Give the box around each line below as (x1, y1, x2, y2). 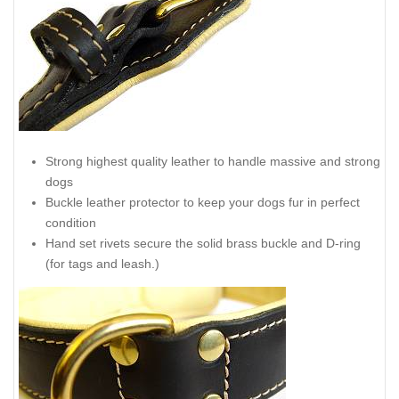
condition (45, 216, 96, 231)
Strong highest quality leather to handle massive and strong (45, 154, 380, 169)
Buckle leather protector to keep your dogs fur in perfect (45, 195, 360, 210)
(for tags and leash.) (45, 256, 159, 272)
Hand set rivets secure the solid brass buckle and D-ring (45, 236, 361, 251)
